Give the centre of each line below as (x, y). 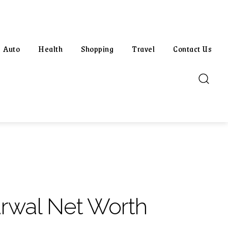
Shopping (97, 49)
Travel (143, 49)
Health (50, 49)
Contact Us (192, 49)
